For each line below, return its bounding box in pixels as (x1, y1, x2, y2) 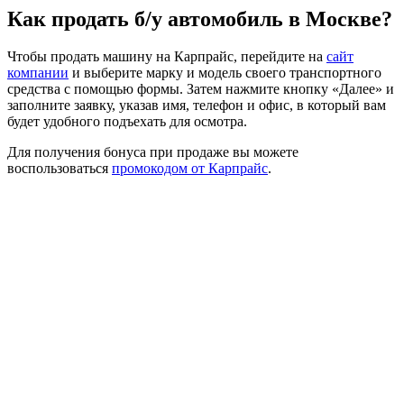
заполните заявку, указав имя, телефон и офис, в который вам (7, 97, 386, 114)
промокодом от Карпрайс (112, 161, 268, 177)
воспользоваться (7, 161, 112, 177)
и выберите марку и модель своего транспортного (69, 65, 381, 81)
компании (7, 65, 69, 81)
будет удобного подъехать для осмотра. (7, 114, 247, 130)
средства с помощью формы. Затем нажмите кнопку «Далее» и (7, 81, 394, 97)
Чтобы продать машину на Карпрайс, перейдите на (7, 49, 326, 65)
